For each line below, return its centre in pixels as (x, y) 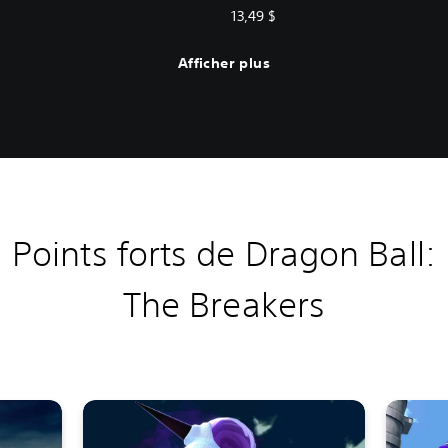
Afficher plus (224, 63)
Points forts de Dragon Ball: (224, 253)
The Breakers (224, 304)
